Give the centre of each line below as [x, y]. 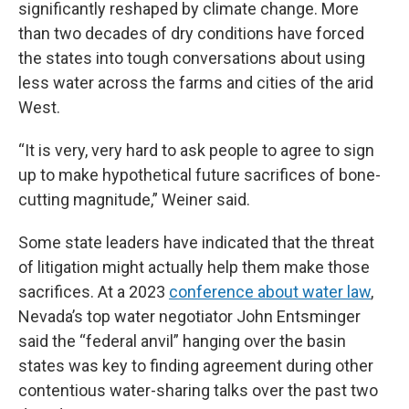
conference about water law [270, 292]
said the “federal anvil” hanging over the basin [182, 341]
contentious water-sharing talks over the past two [198, 390]
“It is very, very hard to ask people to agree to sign [196, 150]
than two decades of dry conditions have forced [191, 33]
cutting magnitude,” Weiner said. [134, 199]
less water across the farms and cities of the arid [196, 83]
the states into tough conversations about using [192, 58]
